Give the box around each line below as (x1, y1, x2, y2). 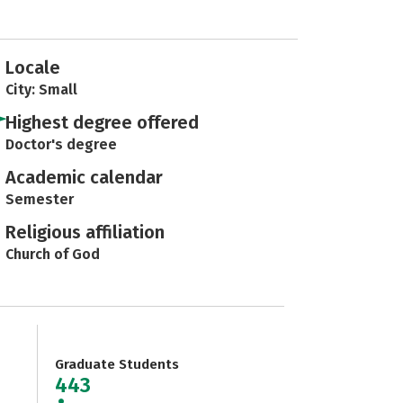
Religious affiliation (5, 221, 165, 243)
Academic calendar (5, 166, 163, 188)
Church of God (5, 246, 100, 263)
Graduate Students (55, 356, 179, 372)
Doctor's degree (5, 136, 117, 153)
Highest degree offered (5, 112, 199, 133)
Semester (5, 191, 74, 208)
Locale (5, 57, 60, 78)
